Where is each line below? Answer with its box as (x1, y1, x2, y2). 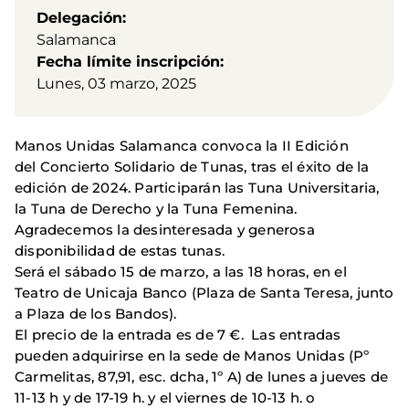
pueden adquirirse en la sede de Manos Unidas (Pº (15, 347, 370, 365)
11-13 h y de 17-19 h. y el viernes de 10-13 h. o (15, 389, 316, 407)
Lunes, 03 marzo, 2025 (37, 75, 196, 93)
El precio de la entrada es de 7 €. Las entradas (15, 326, 341, 344)
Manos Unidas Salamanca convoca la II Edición (15, 137, 349, 155)
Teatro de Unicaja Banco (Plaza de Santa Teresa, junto (15, 284, 394, 302)
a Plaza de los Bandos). (15, 305, 184, 323)
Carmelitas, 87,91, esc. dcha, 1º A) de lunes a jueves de (15, 368, 389, 386)
